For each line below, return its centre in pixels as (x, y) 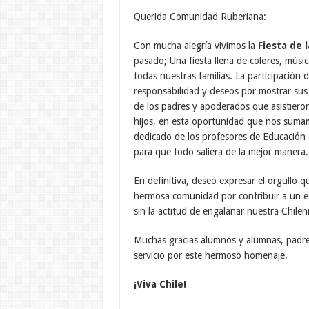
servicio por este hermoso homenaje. (210, 255)
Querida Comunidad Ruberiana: (200, 16)
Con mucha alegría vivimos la (196, 45)
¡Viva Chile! (160, 284)
